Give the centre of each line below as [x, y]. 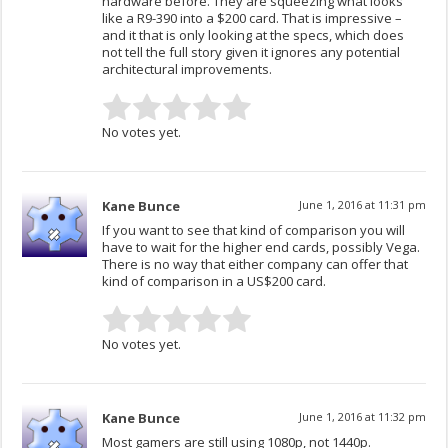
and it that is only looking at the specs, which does [253, 35]
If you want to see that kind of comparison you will [254, 230]
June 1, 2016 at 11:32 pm [362, 417]
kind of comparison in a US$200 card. [214, 281]
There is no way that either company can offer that [255, 264]
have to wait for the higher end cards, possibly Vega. [261, 247]
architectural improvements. [187, 69]
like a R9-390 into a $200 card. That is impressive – [252, 18]
